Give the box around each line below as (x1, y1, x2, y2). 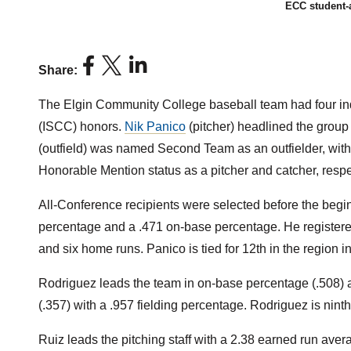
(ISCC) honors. (38, 120, 125, 133)
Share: (38, 63, 78, 77)
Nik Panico (124, 120, 186, 133)
